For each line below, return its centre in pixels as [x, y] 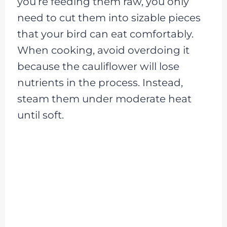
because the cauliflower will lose [98, 67]
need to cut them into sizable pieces [109, 18]
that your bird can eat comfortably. [105, 34]
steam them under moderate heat [104, 99]
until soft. [40, 115]
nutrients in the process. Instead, [100, 83]
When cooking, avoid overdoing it [103, 50]
